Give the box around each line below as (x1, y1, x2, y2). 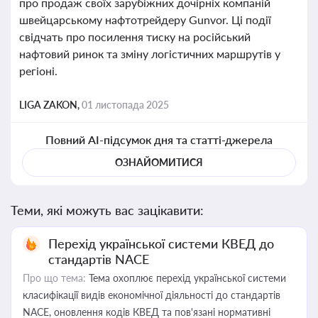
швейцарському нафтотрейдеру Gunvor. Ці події (19, 13, 271, 26)
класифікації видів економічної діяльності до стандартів (23, 289, 280, 301)
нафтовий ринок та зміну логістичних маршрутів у (19, 47, 280, 60)
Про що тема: (23, 272, 86, 284)
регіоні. (19, 64, 57, 77)
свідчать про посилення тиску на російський (19, 30, 251, 43)
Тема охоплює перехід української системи (86, 272, 286, 284)
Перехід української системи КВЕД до (48, 236, 274, 251)
